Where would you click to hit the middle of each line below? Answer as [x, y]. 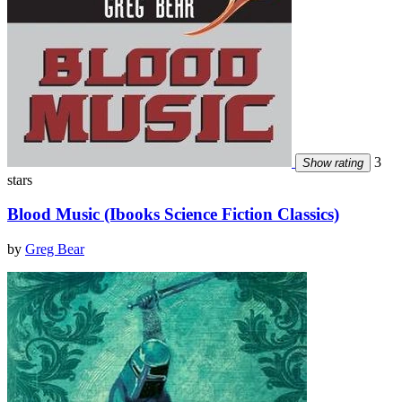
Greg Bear [55, 249]
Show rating [333, 162]
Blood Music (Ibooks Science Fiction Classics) [173, 214]
